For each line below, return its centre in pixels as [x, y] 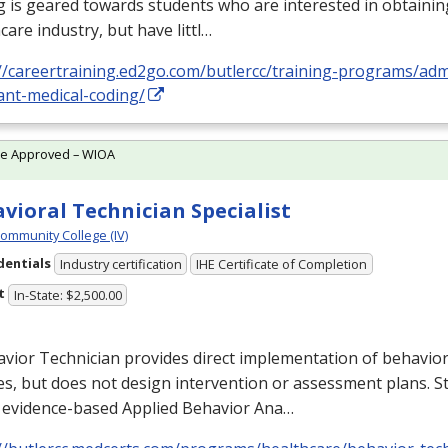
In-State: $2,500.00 [67, 294]
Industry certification [120, 264]
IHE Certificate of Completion [282, 264]
